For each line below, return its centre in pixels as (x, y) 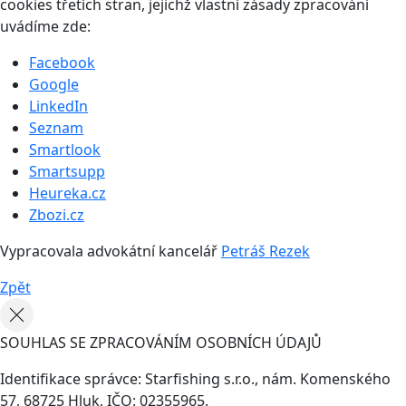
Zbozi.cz (57, 215)
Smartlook (65, 150)
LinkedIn (58, 106)
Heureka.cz (68, 193)
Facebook (62, 63)
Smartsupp (67, 172)
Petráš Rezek (266, 251)
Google (54, 85)
